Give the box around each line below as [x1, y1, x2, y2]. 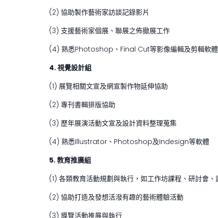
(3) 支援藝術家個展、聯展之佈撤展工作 [49, 25, 170, 36]
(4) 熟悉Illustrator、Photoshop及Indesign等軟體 [49, 136, 209, 146]
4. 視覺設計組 [49, 62, 91, 73]
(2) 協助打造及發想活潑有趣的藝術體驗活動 [49, 192, 183, 202]
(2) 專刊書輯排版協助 [49, 99, 115, 109]
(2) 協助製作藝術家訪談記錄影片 [49, 7, 149, 17]
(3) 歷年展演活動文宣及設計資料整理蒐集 [49, 118, 177, 128]
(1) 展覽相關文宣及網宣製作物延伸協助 [49, 81, 168, 91]
